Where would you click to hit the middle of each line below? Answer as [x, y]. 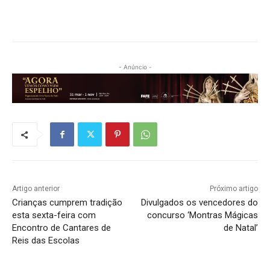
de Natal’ [240, 228]
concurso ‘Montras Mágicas [202, 215]
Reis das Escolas [46, 241]
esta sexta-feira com [54, 215]
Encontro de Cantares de [61, 228]
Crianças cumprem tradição [67, 203]
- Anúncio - [135, 67]
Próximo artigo [234, 189]
